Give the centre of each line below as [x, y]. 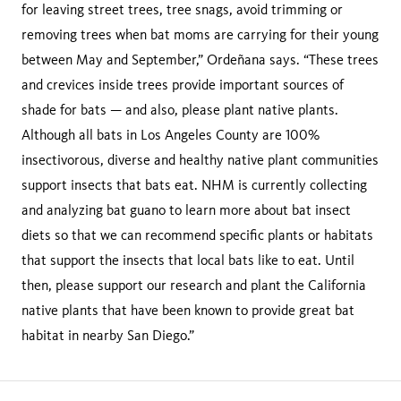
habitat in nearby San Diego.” [108, 335]
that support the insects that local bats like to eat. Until [188, 260]
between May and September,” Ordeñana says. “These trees [200, 59]
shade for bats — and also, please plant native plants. [180, 109]
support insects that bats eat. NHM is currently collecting [194, 184]
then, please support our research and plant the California [194, 285]
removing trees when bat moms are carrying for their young [200, 34]
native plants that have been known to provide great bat [188, 310]
